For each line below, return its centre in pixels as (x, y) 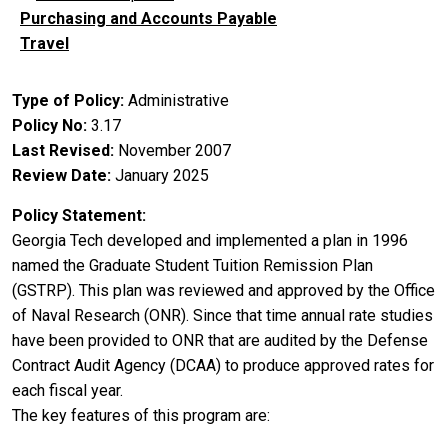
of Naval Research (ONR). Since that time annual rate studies (222, 315)
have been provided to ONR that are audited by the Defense (220, 340)
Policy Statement (77, 215)
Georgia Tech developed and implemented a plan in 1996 (210, 240)
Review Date (59, 175)
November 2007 (174, 150)
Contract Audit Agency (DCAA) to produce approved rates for (223, 365)
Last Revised (61, 150)
